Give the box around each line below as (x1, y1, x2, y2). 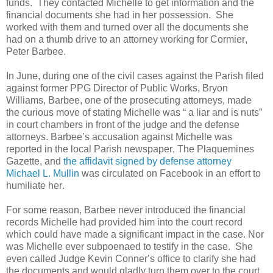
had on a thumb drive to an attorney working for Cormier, (6, 34, 247, 44)
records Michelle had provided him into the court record (6, 216, 243, 227)
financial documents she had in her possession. (6, 9, 211, 20)
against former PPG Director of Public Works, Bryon (6, 82, 228, 93)
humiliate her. (6, 180, 65, 191)
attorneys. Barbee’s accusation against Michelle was (6, 131, 232, 142)
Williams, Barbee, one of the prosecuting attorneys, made (6, 94, 252, 105)
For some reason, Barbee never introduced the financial (6, 204, 246, 215)
